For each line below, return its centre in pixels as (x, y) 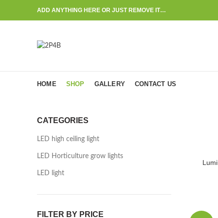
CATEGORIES (63, 120)
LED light (51, 173)
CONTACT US (156, 84)
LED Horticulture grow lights (80, 156)
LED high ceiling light (68, 139)
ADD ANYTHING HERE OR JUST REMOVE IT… (101, 10)
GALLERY (110, 84)
